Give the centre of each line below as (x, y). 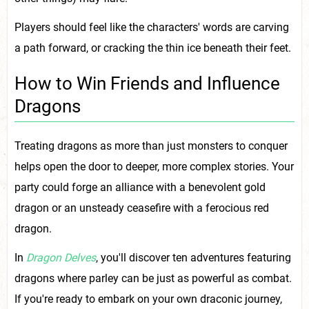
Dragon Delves (61, 257)
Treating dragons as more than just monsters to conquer (151, 146)
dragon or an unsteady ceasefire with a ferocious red (142, 208)
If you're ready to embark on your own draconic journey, (148, 299)
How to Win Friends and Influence (147, 83)
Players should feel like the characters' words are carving (152, 28)
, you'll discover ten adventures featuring (193, 257)
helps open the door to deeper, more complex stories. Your (154, 166)
